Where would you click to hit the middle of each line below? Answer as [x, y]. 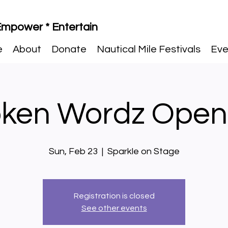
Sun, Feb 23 [73, 151]
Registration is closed [114, 196]
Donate [69, 49]
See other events [114, 208]
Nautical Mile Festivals [149, 49]
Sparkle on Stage [143, 151]
